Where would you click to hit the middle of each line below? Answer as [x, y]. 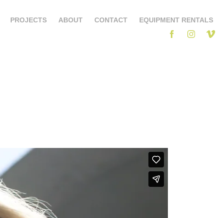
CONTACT [111, 20]
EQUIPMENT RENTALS [176, 20]
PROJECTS [28, 20]
